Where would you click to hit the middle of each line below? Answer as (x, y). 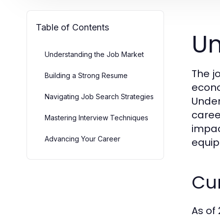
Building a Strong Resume (86, 75)
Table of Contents (72, 27)
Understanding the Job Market (94, 54)
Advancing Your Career (82, 139)
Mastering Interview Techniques (96, 118)
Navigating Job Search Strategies (99, 96)
